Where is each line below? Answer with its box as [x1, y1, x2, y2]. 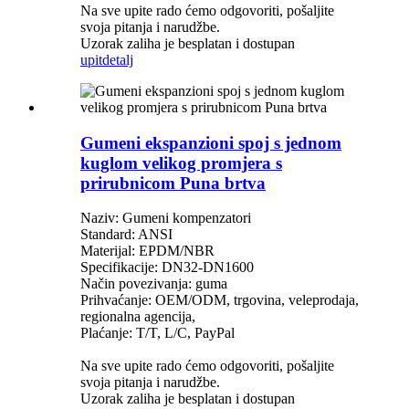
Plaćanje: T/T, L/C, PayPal [80, 325, 235, 341]
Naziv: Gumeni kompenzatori [80, 210, 251, 226]
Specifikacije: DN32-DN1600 [80, 259, 254, 276]
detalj [102, 52, 133, 68]
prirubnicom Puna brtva [80, 173, 266, 193]
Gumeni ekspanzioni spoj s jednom [80, 132, 341, 152]
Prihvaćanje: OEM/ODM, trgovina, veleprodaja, [80, 292, 359, 309]
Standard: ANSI [80, 226, 173, 243]
